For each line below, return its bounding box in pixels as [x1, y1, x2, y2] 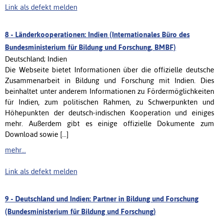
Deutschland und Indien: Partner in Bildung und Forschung [15, 194, 198, 203]
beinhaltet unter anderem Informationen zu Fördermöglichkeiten [5, 87, 214, 95]
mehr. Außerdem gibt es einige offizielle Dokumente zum [5, 119, 214, 128]
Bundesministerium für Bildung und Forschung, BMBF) [5, 43, 176, 51]
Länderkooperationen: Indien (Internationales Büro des [15, 30, 190, 39]
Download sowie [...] [5, 130, 68, 138]
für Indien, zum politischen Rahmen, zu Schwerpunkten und [5, 97, 214, 106]
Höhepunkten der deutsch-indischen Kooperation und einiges [5, 108, 214, 117]
